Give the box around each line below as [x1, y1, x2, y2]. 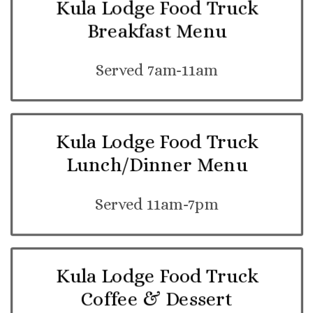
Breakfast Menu [86, 20, 227, 43]
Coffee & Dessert [80, 287, 233, 310]
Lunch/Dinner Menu [66, 154, 247, 177]
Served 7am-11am [95, 61, 218, 80]
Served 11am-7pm [94, 195, 218, 214]
